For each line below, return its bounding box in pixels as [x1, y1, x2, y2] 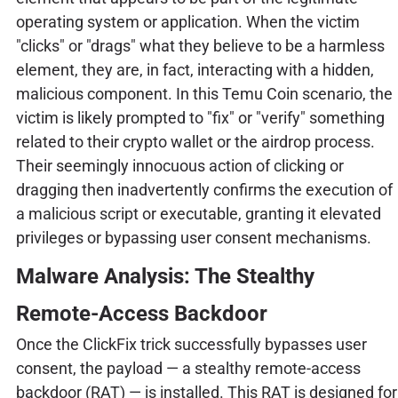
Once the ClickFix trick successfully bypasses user [15, 334, 367, 354]
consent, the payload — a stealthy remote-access [15, 358, 361, 378]
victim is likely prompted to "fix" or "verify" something [15, 107, 385, 127]
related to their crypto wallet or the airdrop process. [15, 131, 375, 151]
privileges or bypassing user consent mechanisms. [15, 227, 371, 247]
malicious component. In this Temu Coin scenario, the [15, 84, 393, 103]
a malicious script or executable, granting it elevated [15, 203, 381, 223]
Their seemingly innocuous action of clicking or [15, 155, 344, 175]
